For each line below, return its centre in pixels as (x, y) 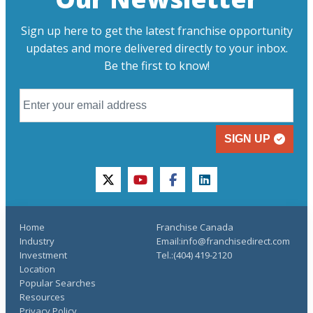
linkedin (224, 187)
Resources (42, 297)
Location (37, 269)
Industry (37, 241)
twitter (125, 187)
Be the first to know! (156, 66)
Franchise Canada (195, 227)
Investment (43, 255)
